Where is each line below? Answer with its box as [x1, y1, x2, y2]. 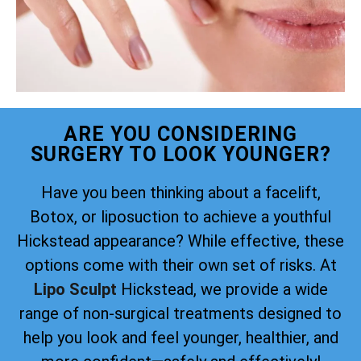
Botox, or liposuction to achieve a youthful [30, 206, 331, 226]
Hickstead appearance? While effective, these [17, 230, 344, 251]
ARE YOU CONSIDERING [64, 122, 297, 146]
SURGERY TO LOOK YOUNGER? [30, 142, 331, 166]
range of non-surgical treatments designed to [19, 303, 342, 323]
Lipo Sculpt [33, 279, 117, 299]
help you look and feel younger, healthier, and [23, 327, 338, 347]
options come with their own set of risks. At [24, 255, 337, 275]
